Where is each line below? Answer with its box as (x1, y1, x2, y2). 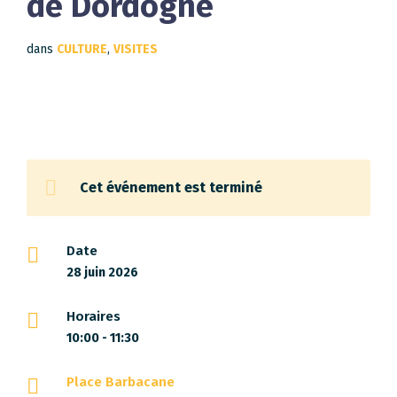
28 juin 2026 (66, 265, 138, 280)
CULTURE (57, 42, 107, 57)
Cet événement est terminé (80, 179, 262, 196)
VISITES (113, 42, 158, 57)
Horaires (66, 308, 121, 324)
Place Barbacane (66, 374, 175, 390)
